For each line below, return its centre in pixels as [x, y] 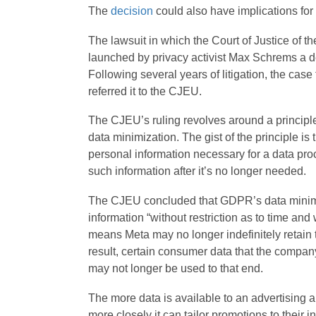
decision [132, 11]
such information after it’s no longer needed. [197, 171]
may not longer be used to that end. [175, 269]
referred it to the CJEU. [145, 91]
